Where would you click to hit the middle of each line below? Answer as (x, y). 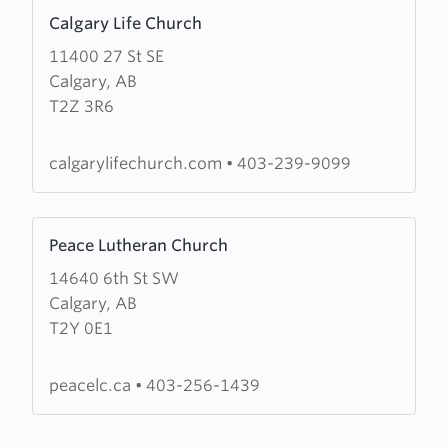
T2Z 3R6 (81, 106)
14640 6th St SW (114, 278)
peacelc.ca (92, 385)
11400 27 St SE (106, 56)
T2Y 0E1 (81, 328)
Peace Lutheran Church (138, 245)
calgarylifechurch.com (137, 163)
